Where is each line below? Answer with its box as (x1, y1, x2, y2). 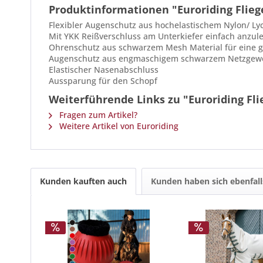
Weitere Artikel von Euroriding (57, 120, 178, 131)
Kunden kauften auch (40, 176, 127, 187)
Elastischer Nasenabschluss (49, 64, 159, 75)
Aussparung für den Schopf (49, 75, 157, 86)
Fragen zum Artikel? (57, 109, 137, 120)
